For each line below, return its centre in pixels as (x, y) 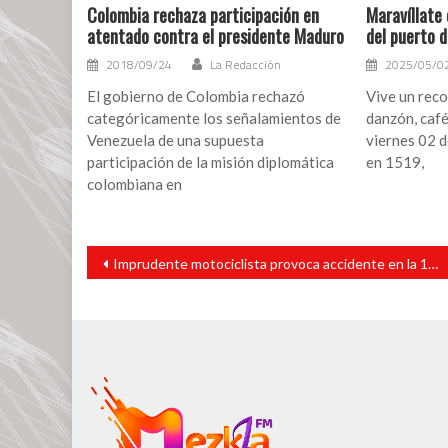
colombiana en (135, 184)
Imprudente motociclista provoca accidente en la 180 (270, 264)
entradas (112, 282)
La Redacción (246, 65)
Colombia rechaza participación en (203, 15)
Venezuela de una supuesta (176, 140)
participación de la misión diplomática (211, 162)
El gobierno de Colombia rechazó (196, 96)
